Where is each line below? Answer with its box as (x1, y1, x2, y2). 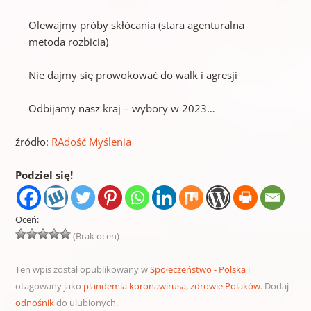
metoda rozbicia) (28, 35, 109, 49)
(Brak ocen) (70, 230, 119, 243)
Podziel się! (15, 168, 73, 183)
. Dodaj (260, 280, 289, 293)
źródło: (15, 135, 51, 149)
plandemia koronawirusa (83, 280, 186, 293)
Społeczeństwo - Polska (149, 263, 246, 276)
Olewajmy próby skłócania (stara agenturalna (28, 18, 245, 33)
